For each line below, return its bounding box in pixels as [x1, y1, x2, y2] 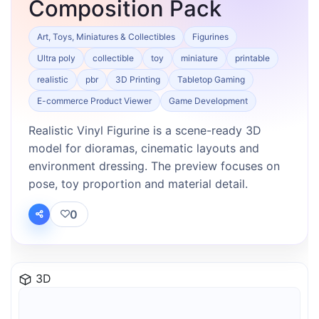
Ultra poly [37, 52, 75, 63]
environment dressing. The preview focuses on [28, 158, 280, 173]
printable [235, 52, 270, 63]
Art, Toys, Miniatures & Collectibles [37, 31, 175, 42]
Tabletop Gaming [177, 73, 245, 85]
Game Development [169, 95, 248, 106]
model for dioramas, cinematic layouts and [28, 140, 259, 155]
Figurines [192, 31, 229, 42]
